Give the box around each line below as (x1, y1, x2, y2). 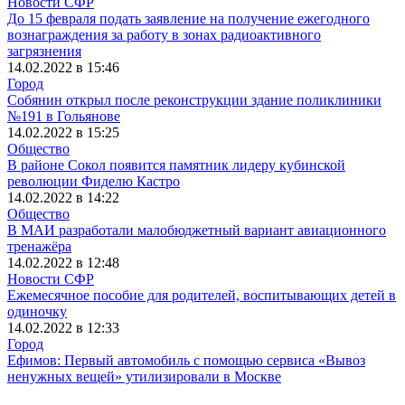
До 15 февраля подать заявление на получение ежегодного (7, 10, 370, 26)
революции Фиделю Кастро (7, 173, 180, 189)
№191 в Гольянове (7, 108, 120, 124)
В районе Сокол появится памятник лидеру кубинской (7, 156, 345, 173)
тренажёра (7, 238, 71, 254)
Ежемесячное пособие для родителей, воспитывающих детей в (7, 287, 396, 303)
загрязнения (7, 42, 81, 59)
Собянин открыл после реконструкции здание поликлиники (7, 91, 381, 108)
